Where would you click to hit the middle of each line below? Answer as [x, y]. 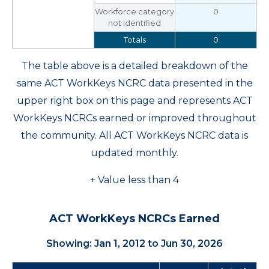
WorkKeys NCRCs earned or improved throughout [134, 118]
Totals [134, 40]
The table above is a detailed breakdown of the [134, 66]
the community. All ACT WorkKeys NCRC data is [134, 135]
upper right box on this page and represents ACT [134, 101]
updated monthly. [134, 153]
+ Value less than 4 [134, 180]
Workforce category [134, 12]
